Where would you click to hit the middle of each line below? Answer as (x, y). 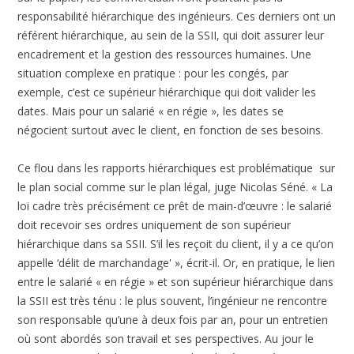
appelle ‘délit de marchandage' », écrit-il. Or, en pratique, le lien (177, 262)
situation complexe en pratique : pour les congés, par (153, 73)
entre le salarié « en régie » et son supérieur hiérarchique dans (176, 281)
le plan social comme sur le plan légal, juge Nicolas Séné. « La (175, 186)
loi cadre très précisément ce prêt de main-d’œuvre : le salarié (175, 205)
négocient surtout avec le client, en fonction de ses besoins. (171, 130)
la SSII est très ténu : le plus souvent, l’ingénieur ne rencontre (173, 300)
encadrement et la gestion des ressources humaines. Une (165, 54)
